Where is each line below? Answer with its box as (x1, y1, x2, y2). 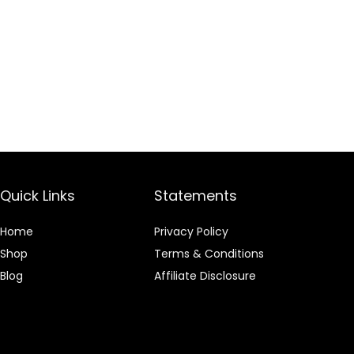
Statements (154, 186, 238, 205)
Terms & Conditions (154, 246, 265, 262)
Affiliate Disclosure (154, 268, 257, 284)
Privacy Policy (154, 224, 229, 239)
